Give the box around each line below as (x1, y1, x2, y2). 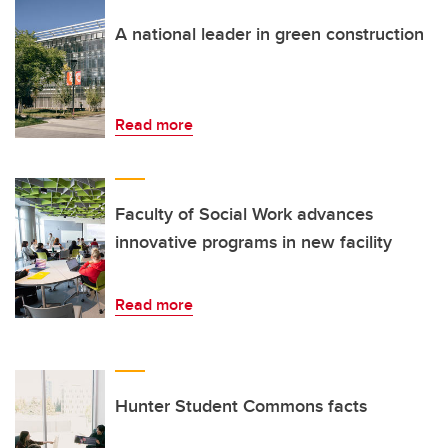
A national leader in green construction (115, 21, 424, 48)
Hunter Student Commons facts (115, 393, 367, 420)
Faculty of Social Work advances (115, 201, 373, 228)
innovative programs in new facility (115, 229, 392, 256)
